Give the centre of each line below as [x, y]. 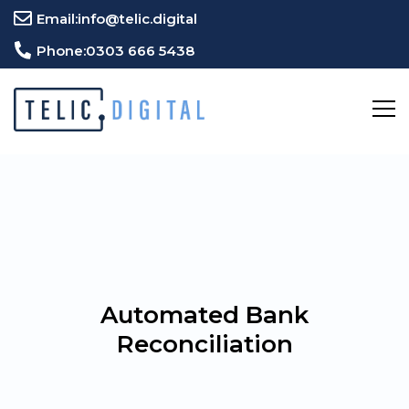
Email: [57, 18]
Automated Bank [204, 315]
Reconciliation [204, 344]
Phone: [61, 50]
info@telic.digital [137, 18]
